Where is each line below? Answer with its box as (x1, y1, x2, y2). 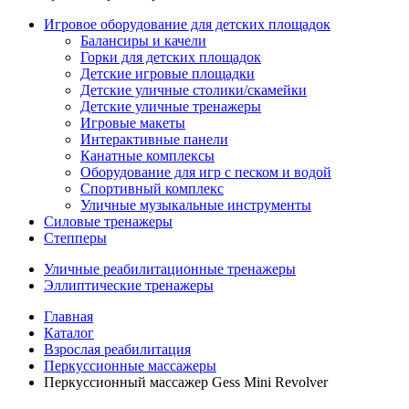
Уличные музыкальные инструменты (80, 197, 311, 213)
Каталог (44, 325, 94, 341)
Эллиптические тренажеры (44, 278, 214, 293)
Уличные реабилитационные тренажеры (44, 261, 296, 277)
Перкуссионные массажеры (44, 358, 216, 373)
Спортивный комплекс (80, 181, 224, 196)
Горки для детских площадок (80, 49, 261, 65)
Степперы (44, 230, 107, 246)
